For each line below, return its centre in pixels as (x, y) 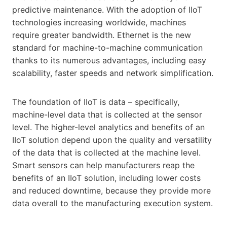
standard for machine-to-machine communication (107, 47)
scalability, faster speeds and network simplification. (113, 73)
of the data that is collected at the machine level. (106, 152)
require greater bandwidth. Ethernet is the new (102, 35)
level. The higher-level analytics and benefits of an (108, 127)
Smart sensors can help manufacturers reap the (103, 165)
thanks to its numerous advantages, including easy (109, 60)
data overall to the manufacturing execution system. (112, 203)
